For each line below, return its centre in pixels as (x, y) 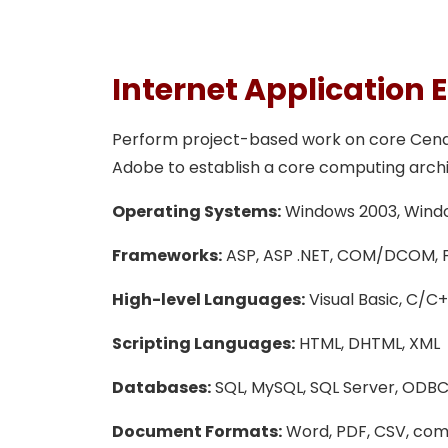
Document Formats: (197, 432)
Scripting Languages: (203, 344)
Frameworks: (167, 256)
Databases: (161, 388)
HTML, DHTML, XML (367, 344)
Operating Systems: (196, 212)
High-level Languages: (208, 300)
